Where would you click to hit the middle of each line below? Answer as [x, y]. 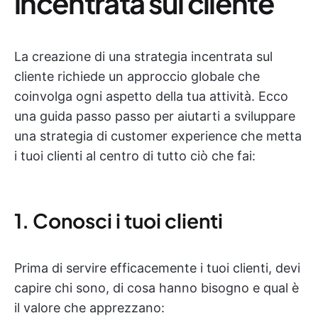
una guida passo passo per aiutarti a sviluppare [155, 116]
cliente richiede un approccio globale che [137, 77]
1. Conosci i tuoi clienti [119, 221]
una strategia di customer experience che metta [158, 136]
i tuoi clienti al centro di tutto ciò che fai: [135, 156]
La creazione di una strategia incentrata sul [143, 57]
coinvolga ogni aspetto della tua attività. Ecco [151, 97]
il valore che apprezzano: [89, 308]
